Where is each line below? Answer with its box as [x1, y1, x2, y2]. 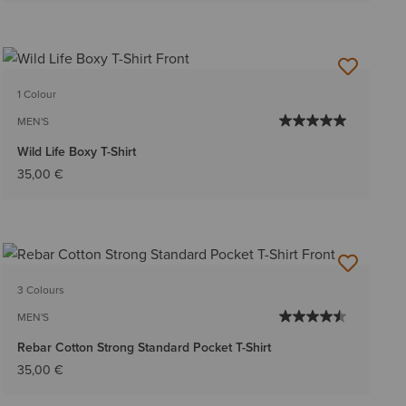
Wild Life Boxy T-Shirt [16, 141, 136, 160]
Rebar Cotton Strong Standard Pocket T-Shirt [16, 337, 271, 356]
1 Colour [16, 85, 56, 101]
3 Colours [16, 281, 64, 297]
